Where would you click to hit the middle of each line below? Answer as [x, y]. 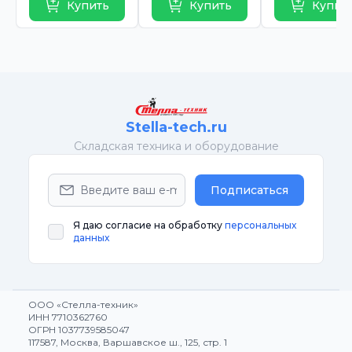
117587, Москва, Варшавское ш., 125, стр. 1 [128, 342]
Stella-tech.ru [176, 127]
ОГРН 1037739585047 [79, 330]
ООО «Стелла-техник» [83, 304]
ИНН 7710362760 [68, 317]
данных [91, 238]
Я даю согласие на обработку [149, 225]
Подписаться [249, 190]
